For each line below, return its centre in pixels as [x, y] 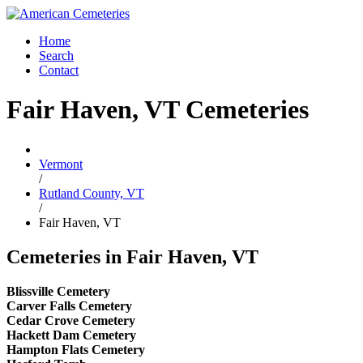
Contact [59, 70]
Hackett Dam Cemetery [71, 335]
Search [56, 56]
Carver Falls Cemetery [69, 305]
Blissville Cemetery [58, 291]
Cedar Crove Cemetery [71, 320]
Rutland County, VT [92, 193]
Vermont [61, 164]
